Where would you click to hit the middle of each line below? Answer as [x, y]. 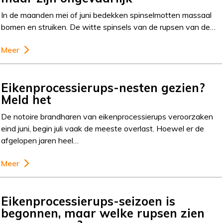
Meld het [26, 100]
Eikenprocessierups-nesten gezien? [103, 88]
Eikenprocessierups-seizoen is [88, 201]
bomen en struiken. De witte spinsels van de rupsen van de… [109, 27]
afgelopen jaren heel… [40, 140]
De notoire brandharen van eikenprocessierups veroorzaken [107, 116]
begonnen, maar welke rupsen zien [103, 213]
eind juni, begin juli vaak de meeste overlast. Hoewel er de [103, 128]
